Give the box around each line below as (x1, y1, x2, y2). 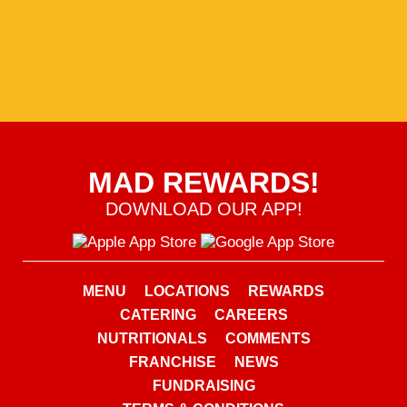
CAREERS (213, 307, 288, 323)
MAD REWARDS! (87, 166, 320, 199)
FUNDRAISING (152, 378, 255, 393)
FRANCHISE (128, 354, 216, 370)
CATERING (119, 307, 196, 323)
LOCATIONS (144, 283, 230, 299)
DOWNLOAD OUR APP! (104, 199, 303, 219)
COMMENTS (224, 331, 311, 346)
